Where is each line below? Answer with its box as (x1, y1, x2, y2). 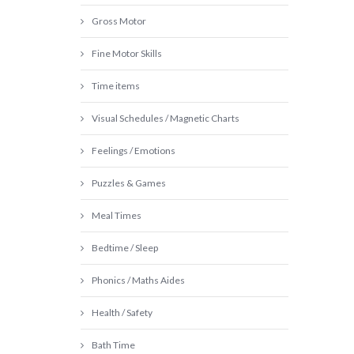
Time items (92, 80, 140, 92)
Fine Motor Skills (92, 47, 162, 59)
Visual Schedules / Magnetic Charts (92, 112, 239, 124)
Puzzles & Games (92, 177, 166, 189)
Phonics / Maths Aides (92, 274, 185, 286)
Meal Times (92, 209, 141, 221)
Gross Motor (92, 15, 146, 27)
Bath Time (92, 339, 135, 351)
